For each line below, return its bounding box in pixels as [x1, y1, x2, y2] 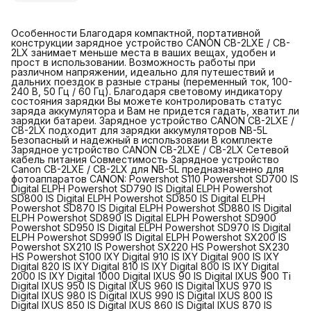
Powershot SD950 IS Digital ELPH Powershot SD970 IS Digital [11, 221, 291, 233]
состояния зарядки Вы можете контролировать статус [11, 94, 282, 107]
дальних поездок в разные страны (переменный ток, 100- [11, 75, 292, 87]
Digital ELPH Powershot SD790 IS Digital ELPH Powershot [11, 182, 272, 194]
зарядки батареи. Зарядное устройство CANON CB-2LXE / [11, 114, 294, 126]
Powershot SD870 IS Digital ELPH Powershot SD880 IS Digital [11, 201, 292, 214]
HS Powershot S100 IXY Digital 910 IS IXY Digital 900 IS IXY [11, 250, 279, 262]
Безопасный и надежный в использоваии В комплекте [11, 133, 273, 146]
